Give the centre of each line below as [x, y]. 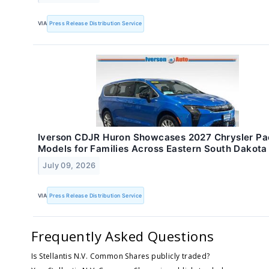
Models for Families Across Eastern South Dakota [153, 148]
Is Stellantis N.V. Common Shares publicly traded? [121, 256]
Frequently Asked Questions [123, 236]
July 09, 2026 [69, 165]
